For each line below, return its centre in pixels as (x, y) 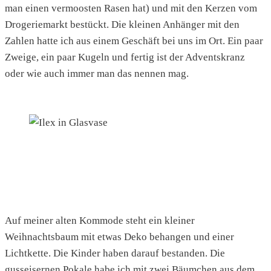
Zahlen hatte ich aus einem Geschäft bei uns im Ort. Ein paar (134, 41)
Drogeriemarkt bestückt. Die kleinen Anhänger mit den (122, 24)
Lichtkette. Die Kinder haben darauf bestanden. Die (115, 253)
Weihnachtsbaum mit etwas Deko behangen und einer (119, 237)
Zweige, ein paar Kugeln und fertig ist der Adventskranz (125, 57)
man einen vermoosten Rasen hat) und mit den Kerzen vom (131, 8)
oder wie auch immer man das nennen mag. (97, 73)
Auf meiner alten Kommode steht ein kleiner (100, 220)
